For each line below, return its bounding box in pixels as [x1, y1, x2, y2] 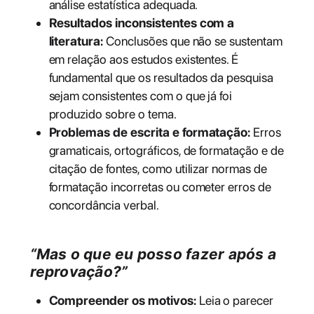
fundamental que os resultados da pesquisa [48, 70, 274, 86]
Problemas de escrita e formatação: [48, 125, 251, 140]
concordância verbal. [48, 198, 159, 213]
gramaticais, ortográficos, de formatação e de [48, 143, 284, 158]
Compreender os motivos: [48, 293, 196, 308]
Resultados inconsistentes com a [48, 15, 235, 31]
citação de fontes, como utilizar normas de [48, 161, 267, 177]
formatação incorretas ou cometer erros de [48, 179, 272, 195]
